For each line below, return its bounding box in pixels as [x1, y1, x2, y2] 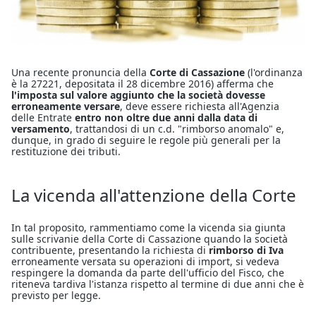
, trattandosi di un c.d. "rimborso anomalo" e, [70, 122, 284, 136]
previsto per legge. [11, 288, 101, 303]
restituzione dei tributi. [11, 145, 121, 159]
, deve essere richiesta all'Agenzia [120, 99, 279, 114]
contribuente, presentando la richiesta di [11, 243, 209, 257]
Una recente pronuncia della [11, 66, 147, 80]
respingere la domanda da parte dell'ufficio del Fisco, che [11, 266, 284, 280]
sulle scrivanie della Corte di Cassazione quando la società [11, 232, 288, 246]
